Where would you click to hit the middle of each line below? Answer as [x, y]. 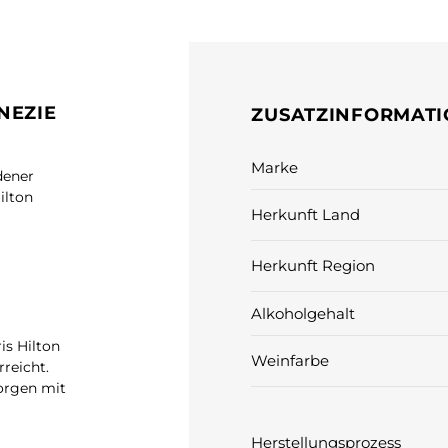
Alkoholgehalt [303, 313]
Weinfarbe [290, 361]
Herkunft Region [313, 266]
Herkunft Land [306, 215]
